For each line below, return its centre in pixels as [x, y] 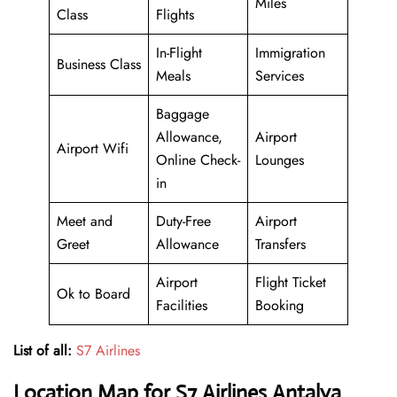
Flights [175, 15]
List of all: [43, 351]
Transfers [280, 245]
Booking [280, 306]
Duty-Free [183, 222]
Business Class [99, 65]
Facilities [182, 306]
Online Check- [198, 160]
